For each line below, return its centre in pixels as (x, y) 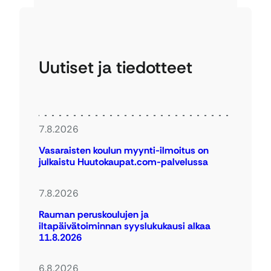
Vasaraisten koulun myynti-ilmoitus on (124, 151)
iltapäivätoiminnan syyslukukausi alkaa (125, 226)
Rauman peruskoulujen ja (94, 214)
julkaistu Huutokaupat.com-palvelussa (123, 162)
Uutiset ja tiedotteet (116, 68)
